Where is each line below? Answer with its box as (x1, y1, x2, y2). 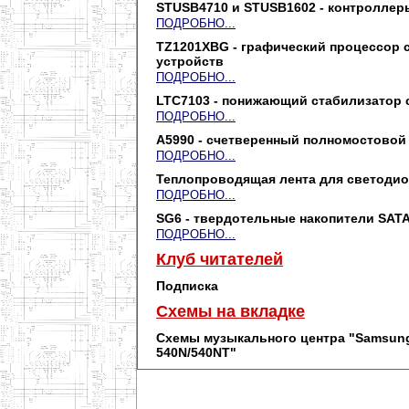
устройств (156, 54, 224, 68)
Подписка (156, 278, 218, 293)
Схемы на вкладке (156, 302, 305, 320)
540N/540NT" (156, 345, 236, 360)
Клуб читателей (156, 250, 283, 268)
